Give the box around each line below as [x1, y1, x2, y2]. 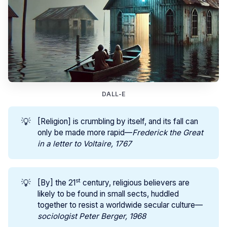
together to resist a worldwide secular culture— [37, 200, 203, 210]
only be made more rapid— [37, 128, 133, 138]
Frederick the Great [132, 128, 204, 138]
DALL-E [101, 90, 126, 98]
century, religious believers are [81, 177, 190, 187]
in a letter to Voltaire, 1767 [37, 139, 132, 149]
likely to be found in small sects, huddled [37, 188, 179, 199]
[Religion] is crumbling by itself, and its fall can [37, 117, 199, 127]
